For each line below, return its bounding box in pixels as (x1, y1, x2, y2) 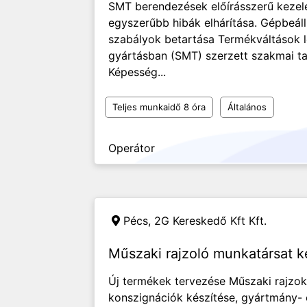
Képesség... (108, 65, 166, 79)
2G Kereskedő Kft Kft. (154, 214, 267, 228)
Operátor (108, 141, 155, 155)
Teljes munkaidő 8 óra (112, 101, 206, 112)
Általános (228, 101, 267, 112)
